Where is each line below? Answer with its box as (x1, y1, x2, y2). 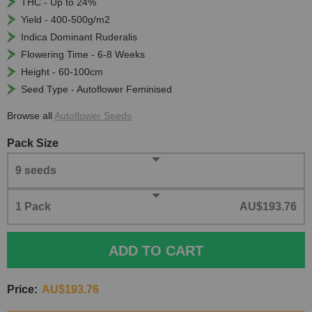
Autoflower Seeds (54, 110, 132, 122)
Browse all (7, 110, 54, 122)
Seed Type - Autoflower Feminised (21, 84, 172, 95)
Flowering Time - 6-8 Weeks (21, 49, 145, 61)
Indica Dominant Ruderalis (21, 31, 137, 43)
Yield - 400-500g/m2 (21, 14, 110, 26)
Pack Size (7, 137, 58, 150)
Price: (7, 283, 38, 296)
